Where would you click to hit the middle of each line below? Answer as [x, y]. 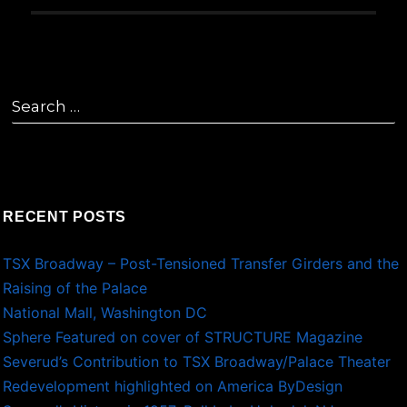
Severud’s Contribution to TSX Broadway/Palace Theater [197, 362]
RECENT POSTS [65, 217]
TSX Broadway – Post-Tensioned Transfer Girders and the [201, 264]
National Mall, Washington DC [105, 313]
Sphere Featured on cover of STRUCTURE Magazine [183, 338]
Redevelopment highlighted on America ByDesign [173, 387]
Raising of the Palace [75, 288]
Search [34, 97]
